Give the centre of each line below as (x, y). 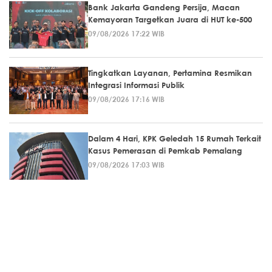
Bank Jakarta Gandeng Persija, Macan (164, 7)
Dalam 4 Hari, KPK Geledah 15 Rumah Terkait (175, 138)
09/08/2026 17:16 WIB (126, 99)
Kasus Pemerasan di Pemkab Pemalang (165, 150)
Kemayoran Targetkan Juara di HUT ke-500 (170, 19)
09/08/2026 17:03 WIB (126, 164)
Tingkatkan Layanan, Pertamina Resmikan (170, 73)
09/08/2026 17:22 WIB (126, 33)
